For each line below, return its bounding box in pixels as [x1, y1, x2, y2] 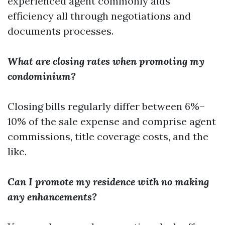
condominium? [8, 70, 76, 82]
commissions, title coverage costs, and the [8, 130, 208, 143]
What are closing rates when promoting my [8, 55, 204, 67]
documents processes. [8, 25, 114, 37]
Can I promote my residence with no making [8, 175, 209, 188]
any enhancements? [8, 190, 97, 203]
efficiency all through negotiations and [8, 10, 191, 22]
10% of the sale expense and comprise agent [8, 115, 216, 128]
